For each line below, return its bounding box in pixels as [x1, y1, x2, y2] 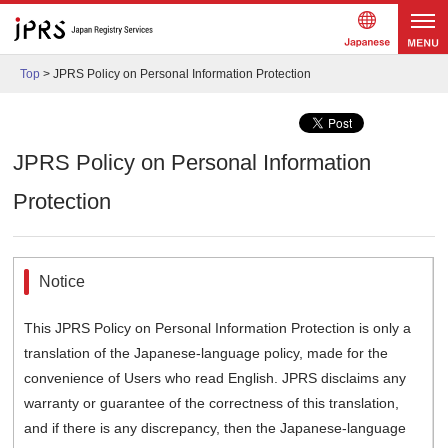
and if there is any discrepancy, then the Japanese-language [24, 420, 407, 437]
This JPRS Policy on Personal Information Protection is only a [24, 320, 412, 337]
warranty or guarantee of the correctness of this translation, [24, 395, 400, 412]
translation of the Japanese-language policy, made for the [24, 345, 389, 362]
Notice [39, 273, 86, 291]
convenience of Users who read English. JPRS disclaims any [24, 370, 407, 387]
